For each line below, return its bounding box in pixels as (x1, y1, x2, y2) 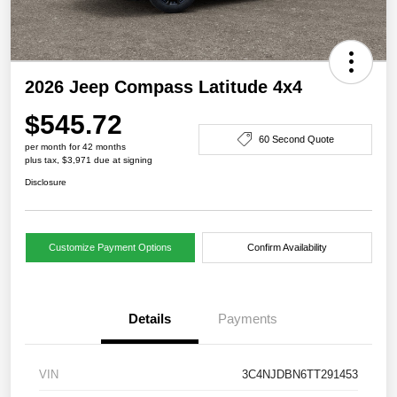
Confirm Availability (246, 242, 327, 253)
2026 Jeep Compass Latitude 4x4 (25, 77, 302, 97)
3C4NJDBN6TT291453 (242, 368, 358, 382)
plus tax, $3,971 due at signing (25, 155, 152, 166)
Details (128, 311, 171, 327)
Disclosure (25, 177, 66, 188)
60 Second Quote (258, 133, 334, 144)
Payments (217, 311, 277, 327)
